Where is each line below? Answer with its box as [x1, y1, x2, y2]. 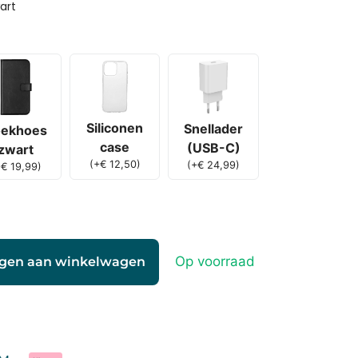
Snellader [184, 121, 244, 137]
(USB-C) [186, 140, 241, 157]
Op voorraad [175, 253, 256, 269]
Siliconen [86, 120, 144, 137]
